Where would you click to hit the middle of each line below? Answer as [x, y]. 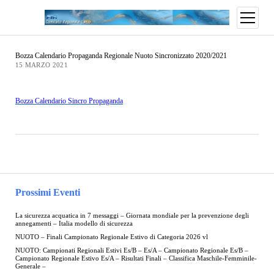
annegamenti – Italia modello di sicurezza [74, 224]
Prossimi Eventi [47, 193]
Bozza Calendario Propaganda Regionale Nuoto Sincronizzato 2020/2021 [121, 56]
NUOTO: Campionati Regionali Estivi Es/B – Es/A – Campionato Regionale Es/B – [131, 251]
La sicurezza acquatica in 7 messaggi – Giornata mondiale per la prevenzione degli [132, 216]
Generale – [30, 267]
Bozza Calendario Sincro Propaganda [69, 101]
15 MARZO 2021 [41, 65]
